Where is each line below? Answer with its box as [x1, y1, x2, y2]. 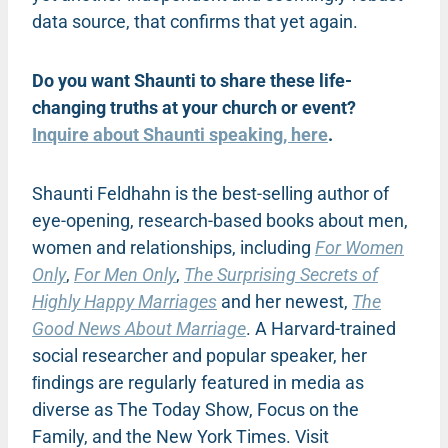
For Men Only [74, 263, 176, 285]
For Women [315, 236, 404, 258]
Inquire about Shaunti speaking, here [32, 123, 328, 145]
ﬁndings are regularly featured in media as [32, 371, 364, 393]
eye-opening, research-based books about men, [32, 209, 408, 231]
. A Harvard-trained [246, 317, 396, 339]
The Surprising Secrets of [184, 263, 378, 285]
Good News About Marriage [32, 317, 246, 339]
